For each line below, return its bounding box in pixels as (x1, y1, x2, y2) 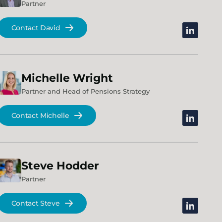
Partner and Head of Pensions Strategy (21, 87, 150, 95)
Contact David (11, 23, 60, 32)
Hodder (56, 159, 99, 172)
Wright (72, 71, 113, 85)
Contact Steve (11, 199, 60, 208)
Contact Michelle (11, 111, 69, 120)
